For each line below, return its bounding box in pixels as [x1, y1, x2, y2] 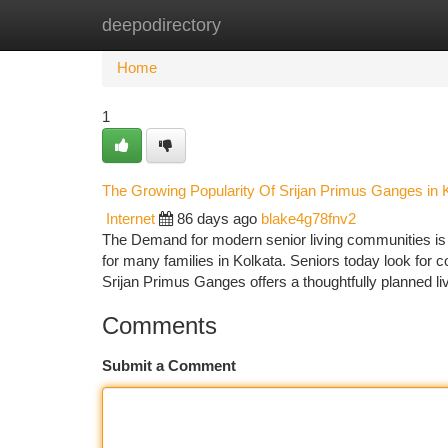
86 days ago [177, 211, 257, 227]
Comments [102, 312, 217, 339]
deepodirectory [102, 15, 221, 35]
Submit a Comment [102, 358, 236, 374]
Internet [106, 211, 155, 227]
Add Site [345, 17, 400, 33]
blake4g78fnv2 [261, 211, 356, 227]
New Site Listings [202, 17, 315, 33]
